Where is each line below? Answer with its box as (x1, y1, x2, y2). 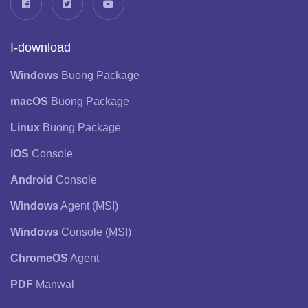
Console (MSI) (58, 226, 131, 238)
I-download (10, 41, 71, 54)
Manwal (33, 278, 74, 290)
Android (10, 174, 53, 186)
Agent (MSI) (58, 200, 118, 212)
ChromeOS (10, 252, 68, 264)
